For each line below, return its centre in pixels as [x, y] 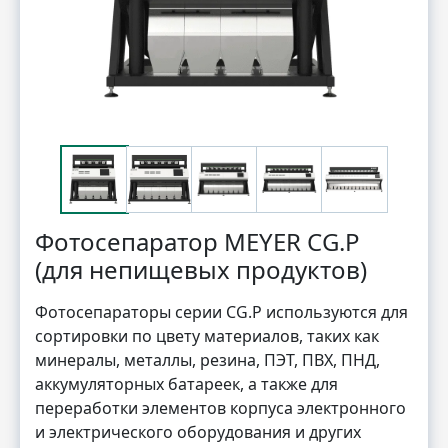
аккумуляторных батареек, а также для [186, 383]
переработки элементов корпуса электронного [220, 407]
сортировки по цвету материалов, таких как [207, 335]
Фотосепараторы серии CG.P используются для [221, 311]
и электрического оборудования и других [198, 431]
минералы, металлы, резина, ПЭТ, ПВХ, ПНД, [207, 359]
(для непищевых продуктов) [201, 269]
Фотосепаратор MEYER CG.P [197, 241]
